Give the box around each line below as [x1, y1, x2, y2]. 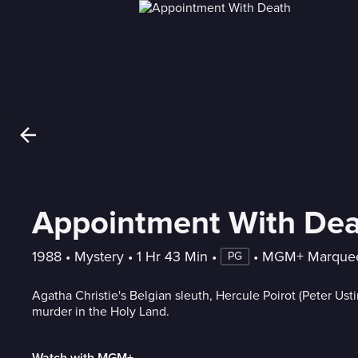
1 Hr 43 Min [137, 247, 208, 265]
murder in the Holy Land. [32, 303, 169, 320]
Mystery [74, 247, 124, 265]
